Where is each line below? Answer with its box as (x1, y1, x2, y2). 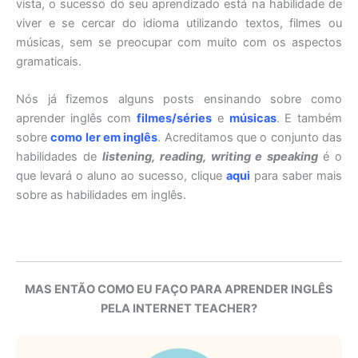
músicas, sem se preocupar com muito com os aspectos (16, 34, 342, 50)
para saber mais (250, 169, 342, 184)
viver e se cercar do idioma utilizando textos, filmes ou (16, 15, 342, 30)
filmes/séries (137, 111, 213, 126)
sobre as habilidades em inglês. (16, 188, 186, 203)
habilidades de (16, 149, 102, 165)
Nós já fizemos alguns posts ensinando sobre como (16, 92, 342, 107)
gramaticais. (16, 54, 82, 69)
